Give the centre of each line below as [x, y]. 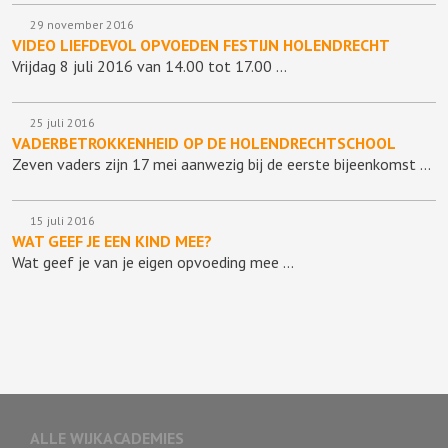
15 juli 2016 [61, 221]
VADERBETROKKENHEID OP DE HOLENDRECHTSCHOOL [204, 143]
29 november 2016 [80, 25]
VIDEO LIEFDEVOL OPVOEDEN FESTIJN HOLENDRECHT [201, 45]
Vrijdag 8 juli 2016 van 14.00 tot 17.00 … [149, 66]
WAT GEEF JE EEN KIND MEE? [112, 241]
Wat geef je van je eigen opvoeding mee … [153, 262]
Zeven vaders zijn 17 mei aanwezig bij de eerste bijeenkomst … [221, 164]
